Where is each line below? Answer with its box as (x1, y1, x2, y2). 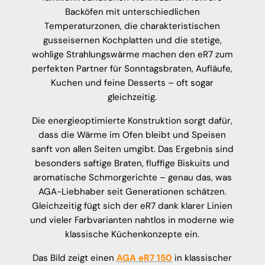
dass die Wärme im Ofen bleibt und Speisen (38, 128, 227, 141)
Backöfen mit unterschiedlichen (64, 5, 200, 18)
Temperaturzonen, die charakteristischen (44, 20, 221, 32)
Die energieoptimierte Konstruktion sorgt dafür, (32, 114, 233, 127)
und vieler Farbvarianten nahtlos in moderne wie (30, 214, 235, 226)
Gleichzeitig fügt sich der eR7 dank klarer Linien (32, 199, 233, 212)
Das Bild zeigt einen (33, 251, 117, 264)
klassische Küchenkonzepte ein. (65, 228, 200, 240)
